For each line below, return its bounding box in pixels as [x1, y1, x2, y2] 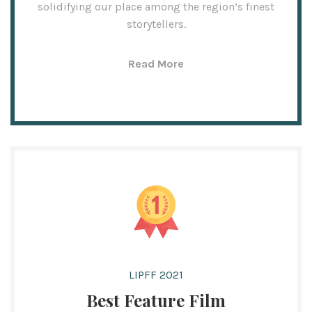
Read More [128, 57, 184, 70]
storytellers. [126, 17, 186, 31]
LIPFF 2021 [129, 268, 183, 281]
